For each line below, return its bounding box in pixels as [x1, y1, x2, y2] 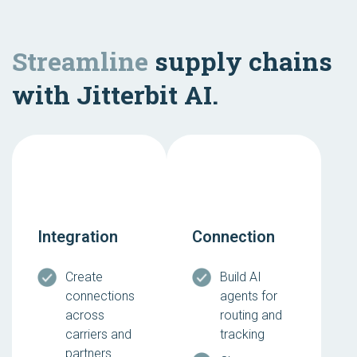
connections [65, 288, 135, 304]
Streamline [12, 44, 148, 79]
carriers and [65, 327, 131, 343]
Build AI [220, 269, 261, 285]
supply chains [148, 44, 332, 79]
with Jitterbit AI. [12, 77, 218, 112]
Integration [37, 227, 118, 247]
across [65, 308, 104, 324]
